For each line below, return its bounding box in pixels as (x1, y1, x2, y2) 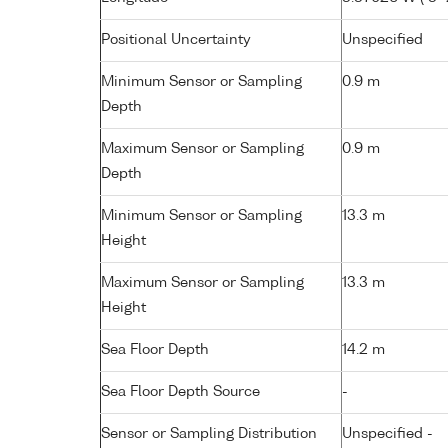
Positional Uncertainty (101, 32, 251, 47)
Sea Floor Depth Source (101, 384, 260, 399)
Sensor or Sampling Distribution (101, 426, 317, 441)
